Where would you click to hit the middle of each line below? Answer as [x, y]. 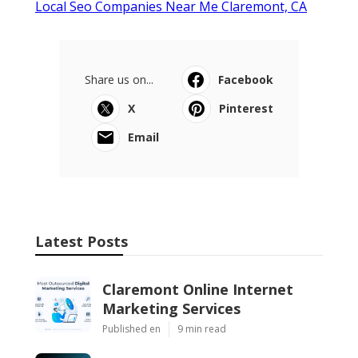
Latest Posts [82, 241]
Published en [131, 328]
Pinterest [246, 108]
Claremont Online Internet [198, 289]
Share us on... [119, 79]
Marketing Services [171, 308]
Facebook [246, 79]
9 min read [202, 328]
